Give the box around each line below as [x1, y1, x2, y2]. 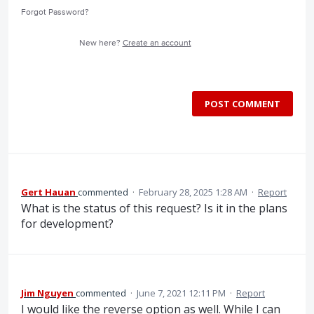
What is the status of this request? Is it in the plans [21, 200, 287, 217]
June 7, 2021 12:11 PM [137, 287, 226, 300]
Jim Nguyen [21, 287, 74, 300]
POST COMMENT [205, 97, 280, 111]
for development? [21, 216, 114, 232]
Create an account [122, 38, 191, 49]
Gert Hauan [21, 186, 76, 199]
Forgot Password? [21, 7, 89, 18]
